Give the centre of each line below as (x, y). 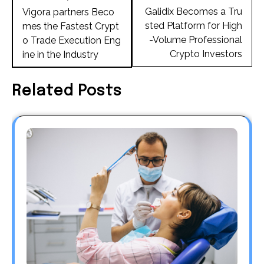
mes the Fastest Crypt (71, 26)
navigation (45, 12)
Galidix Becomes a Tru (194, 11)
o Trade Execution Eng (72, 40)
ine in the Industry (60, 54)
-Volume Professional (196, 39)
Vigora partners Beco (68, 12)
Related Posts (67, 92)
